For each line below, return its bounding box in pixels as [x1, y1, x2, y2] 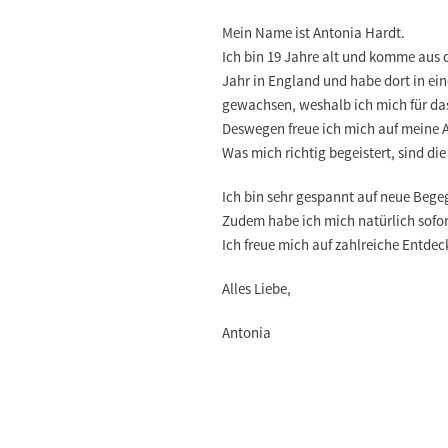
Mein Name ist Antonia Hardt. [222, 23, 405, 42]
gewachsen [222, 95, 292, 114]
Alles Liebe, [222, 279, 291, 298]
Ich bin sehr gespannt [222, 187, 357, 206]
